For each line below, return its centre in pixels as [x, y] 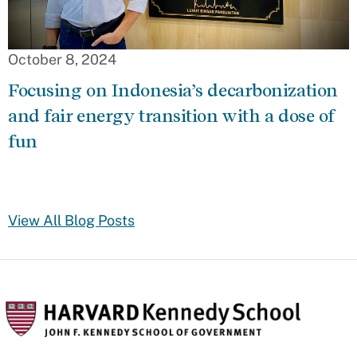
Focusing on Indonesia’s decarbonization [173, 90]
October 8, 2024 [62, 60]
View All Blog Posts [71, 221]
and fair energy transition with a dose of [171, 116]
